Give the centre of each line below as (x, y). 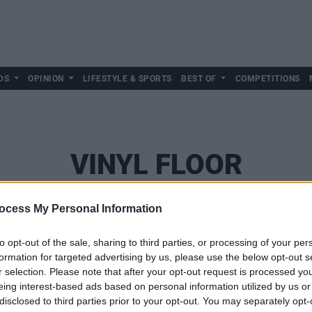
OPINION (46, 79)
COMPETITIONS (267, 79)
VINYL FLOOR (156, 165)
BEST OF (199, 79)
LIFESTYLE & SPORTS (127, 79)
